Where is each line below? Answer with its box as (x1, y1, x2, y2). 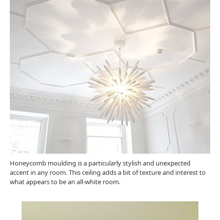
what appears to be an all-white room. (10, 177, 120, 186)
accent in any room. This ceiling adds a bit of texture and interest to (10, 167, 206, 177)
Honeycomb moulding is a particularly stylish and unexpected (10, 158, 191, 167)
